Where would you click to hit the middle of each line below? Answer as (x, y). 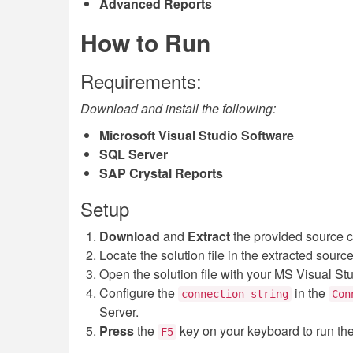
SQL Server (134, 154)
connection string (235, 294)
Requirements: (141, 81)
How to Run (145, 42)
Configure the (139, 293)
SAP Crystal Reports (161, 173)
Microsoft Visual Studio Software (197, 135)
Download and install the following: (178, 108)
